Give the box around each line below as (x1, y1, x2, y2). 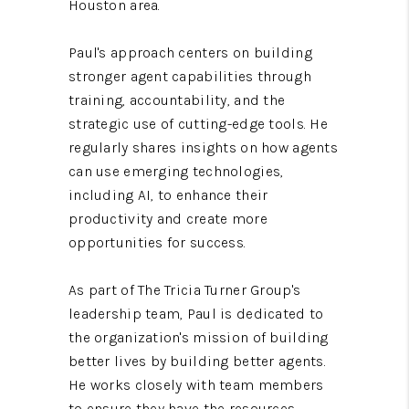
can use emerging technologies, (68, 162, 284, 180)
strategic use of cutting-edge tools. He (68, 114, 328, 132)
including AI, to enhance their (68, 185, 268, 204)
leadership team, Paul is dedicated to (68, 304, 324, 322)
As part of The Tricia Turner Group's (68, 280, 301, 299)
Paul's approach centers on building (68, 43, 312, 61)
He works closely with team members (68, 375, 324, 393)
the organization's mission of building (68, 328, 329, 346)
